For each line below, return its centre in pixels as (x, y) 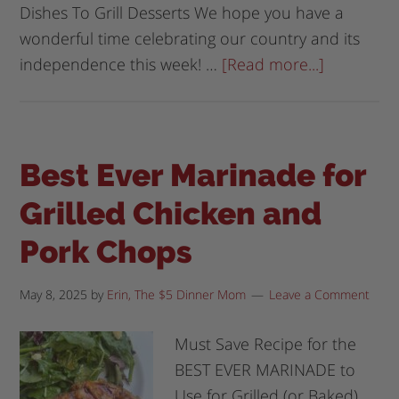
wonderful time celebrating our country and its (190, 38)
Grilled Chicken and (171, 213)
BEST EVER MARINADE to (265, 369)
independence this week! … (121, 64)
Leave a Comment (320, 294)
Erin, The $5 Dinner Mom (177, 294)
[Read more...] (273, 64)
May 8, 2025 (54, 294)
